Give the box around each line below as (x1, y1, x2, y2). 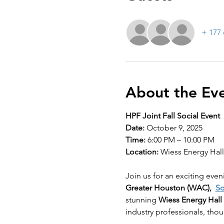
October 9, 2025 (144, 122, 202, 132)
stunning (125, 194, 158, 204)
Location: (125, 146, 158, 156)
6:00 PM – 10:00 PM (145, 134, 214, 144)
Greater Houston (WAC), (125, 182, 215, 192)
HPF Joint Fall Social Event (125, 110, 220, 120)
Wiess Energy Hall (158, 194, 222, 204)
